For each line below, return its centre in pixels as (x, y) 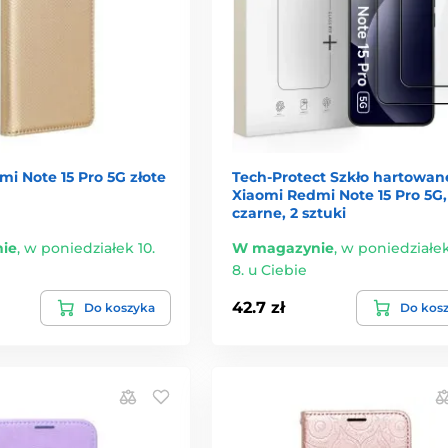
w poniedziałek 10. (89, 247)
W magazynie (282, 247)
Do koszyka (119, 307)
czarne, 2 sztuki (288, 212)
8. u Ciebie (269, 269)
